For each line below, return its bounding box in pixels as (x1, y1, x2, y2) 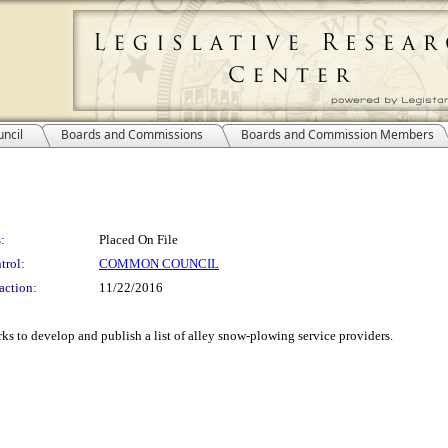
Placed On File (99, 232, 178, 247)
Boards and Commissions (61, 126, 203, 143)
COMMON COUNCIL (99, 256, 219, 271)
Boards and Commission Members (241, 126, 434, 143)
